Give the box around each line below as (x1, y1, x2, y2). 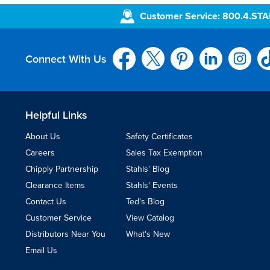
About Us (25, 131, 60, 142)
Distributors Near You (25, 228, 105, 239)
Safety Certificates (126, 131, 193, 142)
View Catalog (126, 212, 174, 223)
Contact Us (25, 196, 66, 207)
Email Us (25, 245, 57, 256)
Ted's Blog (126, 196, 165, 207)
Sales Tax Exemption (126, 147, 202, 158)
